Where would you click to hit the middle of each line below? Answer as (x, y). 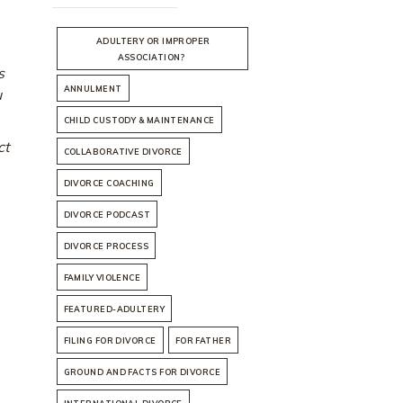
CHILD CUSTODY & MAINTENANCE (139, 121)
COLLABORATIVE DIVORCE (123, 152)
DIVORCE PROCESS (106, 246)
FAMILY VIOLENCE (102, 278)
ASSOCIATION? (151, 58)
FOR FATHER (203, 341)
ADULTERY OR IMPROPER (153, 41)
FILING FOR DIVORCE (110, 341)
